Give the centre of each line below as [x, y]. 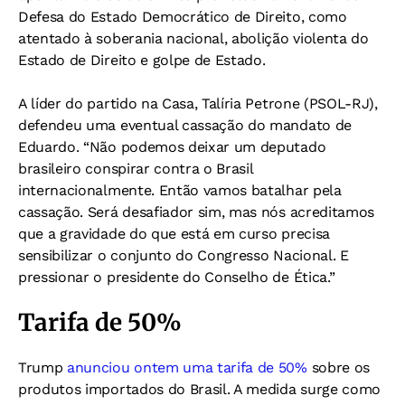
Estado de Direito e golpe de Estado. [142, 60]
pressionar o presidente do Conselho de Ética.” [177, 277]
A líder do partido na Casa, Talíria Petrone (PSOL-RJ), [198, 103]
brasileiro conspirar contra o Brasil [136, 168]
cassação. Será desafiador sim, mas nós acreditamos [196, 212]
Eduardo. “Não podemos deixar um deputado [172, 146]
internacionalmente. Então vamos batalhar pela [180, 190]
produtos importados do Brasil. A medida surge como [199, 389]
